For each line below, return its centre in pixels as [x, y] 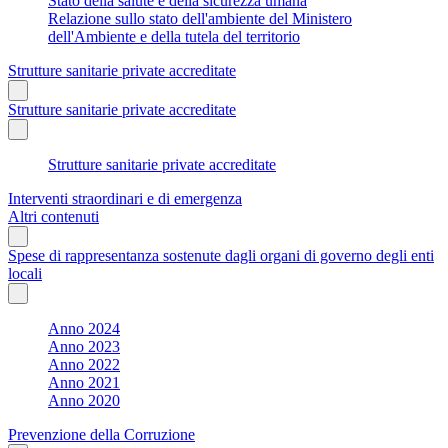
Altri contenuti [53, 216]
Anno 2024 [84, 328]
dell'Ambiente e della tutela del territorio [174, 36]
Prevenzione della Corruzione [101, 434]
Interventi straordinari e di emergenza [125, 198]
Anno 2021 [84, 382]
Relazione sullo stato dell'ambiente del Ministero [200, 18]
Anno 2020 [84, 400]
